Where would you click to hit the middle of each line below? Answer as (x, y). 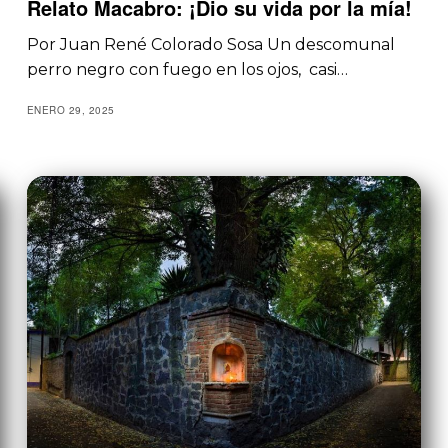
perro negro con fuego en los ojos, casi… (187, 69)
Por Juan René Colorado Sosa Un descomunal (210, 44)
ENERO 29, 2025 (70, 109)
